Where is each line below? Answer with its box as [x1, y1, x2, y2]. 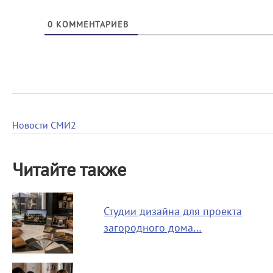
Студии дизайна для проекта [104, 205, 242, 218]
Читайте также [12, 159, 126, 181]
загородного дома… [104, 221, 202, 235]
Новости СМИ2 [12, 119, 76, 131]
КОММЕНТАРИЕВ [52, 19, 129, 30]
